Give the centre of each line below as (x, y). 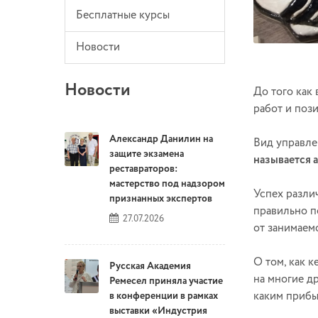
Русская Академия (150, 267)
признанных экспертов (161, 199)
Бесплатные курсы (123, 16)
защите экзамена (147, 154)
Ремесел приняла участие (166, 281)
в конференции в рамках (164, 296)
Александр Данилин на (161, 139)
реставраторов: (143, 169)
